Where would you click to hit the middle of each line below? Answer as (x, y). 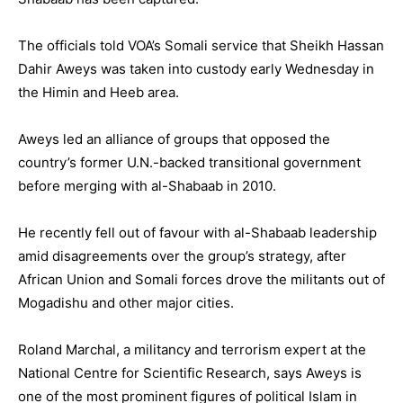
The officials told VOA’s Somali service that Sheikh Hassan (201, 45)
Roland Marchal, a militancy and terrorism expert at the (192, 349)
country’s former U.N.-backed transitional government (189, 162)
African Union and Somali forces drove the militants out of (201, 279)
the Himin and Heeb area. (99, 92)
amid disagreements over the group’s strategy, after (182, 256)
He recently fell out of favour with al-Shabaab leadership (197, 233)
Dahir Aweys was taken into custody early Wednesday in (196, 69)
